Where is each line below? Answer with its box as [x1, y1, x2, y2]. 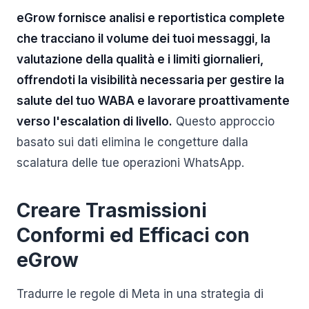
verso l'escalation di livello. [17, 114, 172, 128]
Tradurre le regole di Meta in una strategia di [17, 287, 263, 301]
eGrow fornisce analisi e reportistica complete [17, 11, 285, 25]
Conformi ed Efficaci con [17, 223, 250, 247]
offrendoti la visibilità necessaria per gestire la [17, 73, 284, 87]
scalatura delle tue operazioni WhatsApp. [17, 156, 244, 170]
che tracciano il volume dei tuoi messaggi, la [17, 32, 270, 46]
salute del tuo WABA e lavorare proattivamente [17, 94, 290, 108]
